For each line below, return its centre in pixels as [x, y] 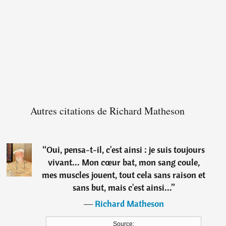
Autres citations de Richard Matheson [108, 111]
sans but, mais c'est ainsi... [122, 188]
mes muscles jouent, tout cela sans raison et [124, 175]
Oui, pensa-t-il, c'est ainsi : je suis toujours [126, 150]
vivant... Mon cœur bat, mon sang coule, [124, 162]
